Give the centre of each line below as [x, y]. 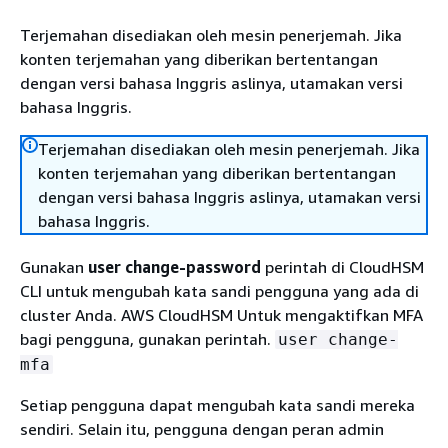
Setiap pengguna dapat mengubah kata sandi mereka [217, 405]
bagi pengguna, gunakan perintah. [147, 339]
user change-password [174, 267]
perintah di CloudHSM [342, 267]
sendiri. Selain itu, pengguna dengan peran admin [202, 429]
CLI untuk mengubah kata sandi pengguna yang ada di [219, 291]
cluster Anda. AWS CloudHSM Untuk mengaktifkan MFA [221, 315]
